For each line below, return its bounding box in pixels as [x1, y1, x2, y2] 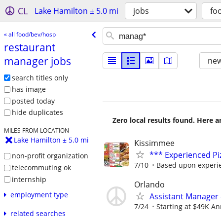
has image [11, 84, 46, 94]
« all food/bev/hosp [3, 30, 56, 38]
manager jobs [3, 54, 71, 68]
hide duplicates [11, 108, 63, 117]
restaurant [3, 40, 55, 54]
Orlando [134, 179, 165, 190]
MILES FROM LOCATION [3, 126, 69, 135]
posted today [11, 96, 55, 106]
